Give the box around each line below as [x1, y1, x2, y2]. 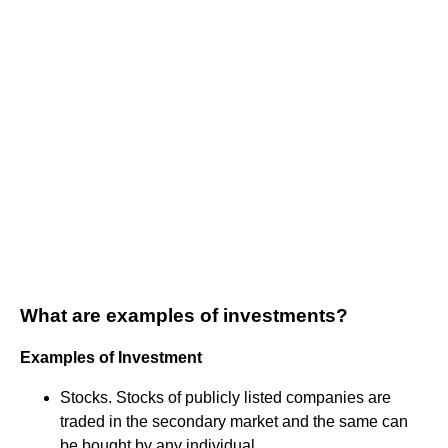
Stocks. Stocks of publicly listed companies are [60, 388, 391, 406]
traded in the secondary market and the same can [60, 412, 408, 430]
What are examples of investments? [20, 304, 348, 326]
